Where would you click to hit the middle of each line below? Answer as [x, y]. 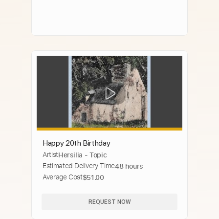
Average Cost [63, 177]
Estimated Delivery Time [79, 166]
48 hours [129, 166]
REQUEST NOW [109, 202]
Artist [50, 154]
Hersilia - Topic [82, 155]
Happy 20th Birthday [77, 143]
